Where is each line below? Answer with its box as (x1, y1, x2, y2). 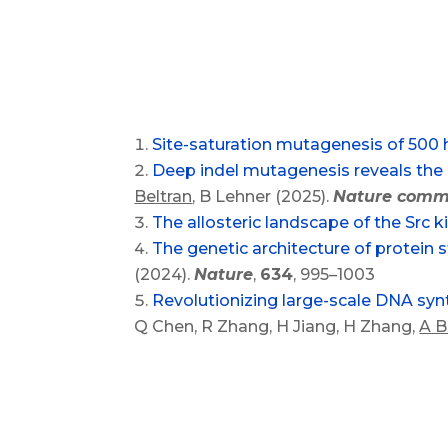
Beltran (134, 187, 193, 207)
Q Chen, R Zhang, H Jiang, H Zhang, (134, 317, 420, 337)
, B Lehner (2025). (192, 187, 334, 207)
